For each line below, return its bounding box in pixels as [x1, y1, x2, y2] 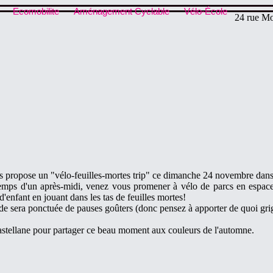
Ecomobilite [13, 6, 59, 16]
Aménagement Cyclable [74, 6, 169, 16]
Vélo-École [184, 6, 227, 16]
